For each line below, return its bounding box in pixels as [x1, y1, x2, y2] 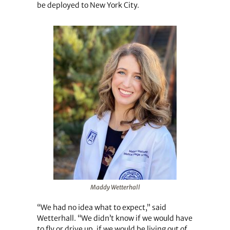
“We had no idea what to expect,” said [36, 202, 166, 212]
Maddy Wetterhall [90, 183, 140, 191]
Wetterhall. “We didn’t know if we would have [36, 213, 193, 223]
